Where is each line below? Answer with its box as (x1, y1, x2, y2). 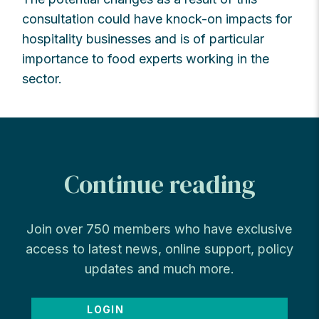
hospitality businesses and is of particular (22, 31, 265, 46)
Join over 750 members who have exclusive (26, 221, 293, 237)
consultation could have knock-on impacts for (22, 11, 293, 26)
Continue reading (64, 167, 255, 202)
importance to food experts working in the (22, 51, 270, 66)
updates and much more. (85, 261, 234, 277)
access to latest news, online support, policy (26, 241, 293, 257)
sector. (22, 70, 63, 86)
